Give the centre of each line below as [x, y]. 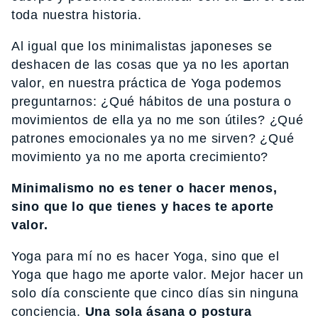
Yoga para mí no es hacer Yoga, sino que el [146, 256]
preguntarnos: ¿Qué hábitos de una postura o [152, 101]
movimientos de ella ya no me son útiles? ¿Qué [158, 120]
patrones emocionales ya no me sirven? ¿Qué [153, 138]
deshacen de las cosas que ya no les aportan [150, 64]
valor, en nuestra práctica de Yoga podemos [147, 83]
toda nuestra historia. [77, 15]
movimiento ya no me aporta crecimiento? [140, 157]
